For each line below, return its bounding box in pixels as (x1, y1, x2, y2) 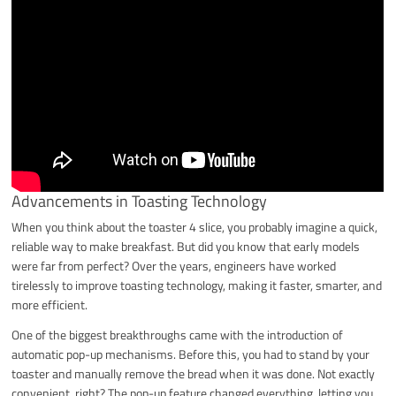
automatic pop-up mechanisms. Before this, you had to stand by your (11, 344, 370, 363)
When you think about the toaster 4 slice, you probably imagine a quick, (11, 217, 378, 236)
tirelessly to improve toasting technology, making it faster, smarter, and (11, 275, 383, 294)
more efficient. (11, 294, 88, 314)
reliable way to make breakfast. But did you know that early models (11, 236, 361, 255)
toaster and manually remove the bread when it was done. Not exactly (11, 363, 376, 383)
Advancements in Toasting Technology (11, 188, 268, 213)
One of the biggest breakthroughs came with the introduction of (11, 324, 344, 344)
